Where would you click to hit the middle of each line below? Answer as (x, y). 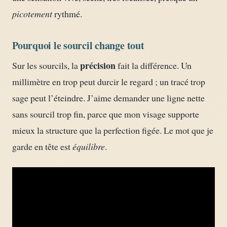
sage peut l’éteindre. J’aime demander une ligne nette (108, 98)
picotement (32, 14)
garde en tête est (42, 147)
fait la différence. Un (154, 66)
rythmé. (67, 14)
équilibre (89, 147)
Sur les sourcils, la (46, 66)
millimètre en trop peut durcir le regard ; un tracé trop (109, 82)
